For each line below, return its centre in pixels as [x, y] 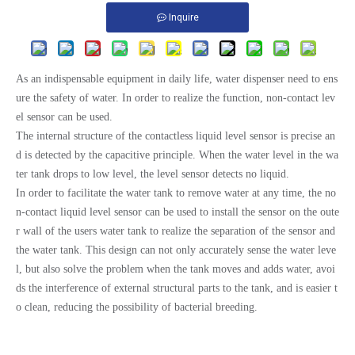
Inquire [183, 17]
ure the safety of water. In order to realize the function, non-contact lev [176, 98]
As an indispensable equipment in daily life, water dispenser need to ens [177, 79]
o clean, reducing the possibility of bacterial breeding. [137, 307]
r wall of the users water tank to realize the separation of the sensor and [176, 231]
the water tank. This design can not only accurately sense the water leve [176, 250]
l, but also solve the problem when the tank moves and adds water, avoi [176, 269]
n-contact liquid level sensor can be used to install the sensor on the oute [177, 212]
